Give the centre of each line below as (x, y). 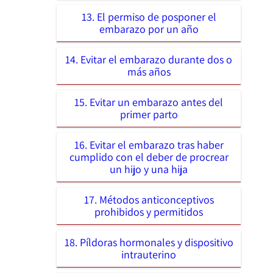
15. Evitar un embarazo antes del (149, 102)
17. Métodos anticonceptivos (149, 199)
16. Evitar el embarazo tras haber (149, 144)
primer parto (149, 114)
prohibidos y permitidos (149, 211)
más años (149, 71)
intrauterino (149, 254)
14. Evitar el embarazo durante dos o (149, 59)
